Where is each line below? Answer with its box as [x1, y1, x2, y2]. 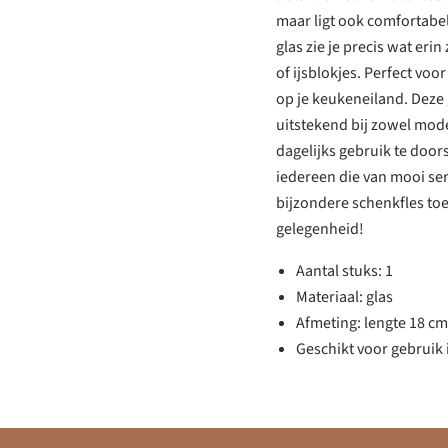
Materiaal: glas [295, 286, 393, 308]
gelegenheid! [275, 218, 364, 240]
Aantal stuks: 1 [295, 260, 393, 282]
